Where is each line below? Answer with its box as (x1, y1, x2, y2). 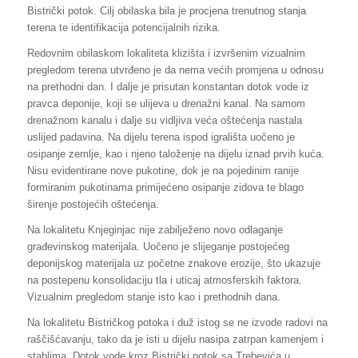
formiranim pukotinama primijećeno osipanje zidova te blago (26, 181, 304, 193)
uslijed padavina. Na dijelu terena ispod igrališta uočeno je (26, 130, 295, 143)
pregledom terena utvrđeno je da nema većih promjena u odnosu (26, 63, 324, 76)
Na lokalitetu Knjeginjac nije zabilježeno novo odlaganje (26, 223, 283, 236)
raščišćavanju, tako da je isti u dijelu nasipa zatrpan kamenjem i (26, 332, 324, 345)
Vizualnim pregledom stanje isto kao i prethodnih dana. (26, 290, 280, 303)
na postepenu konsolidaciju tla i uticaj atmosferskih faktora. (26, 273, 302, 286)
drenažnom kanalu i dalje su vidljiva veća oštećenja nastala (26, 113, 302, 126)
